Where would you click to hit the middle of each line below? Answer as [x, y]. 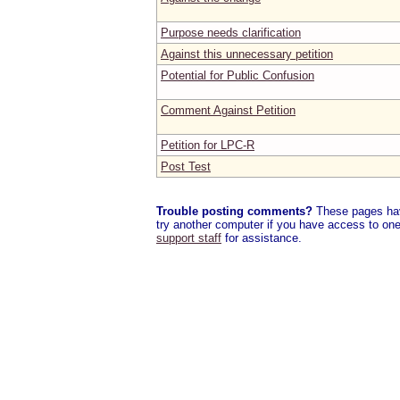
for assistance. [262, 237]
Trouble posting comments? [234, 211]
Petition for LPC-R [208, 145]
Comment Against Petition [228, 110]
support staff [189, 237]
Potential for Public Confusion [237, 75]
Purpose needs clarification [231, 32]
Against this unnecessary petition [247, 54]
